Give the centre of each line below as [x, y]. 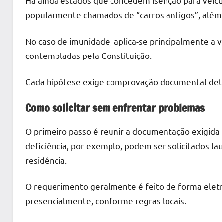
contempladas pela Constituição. [88, 55]
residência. [46, 160]
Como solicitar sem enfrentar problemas [115, 108]
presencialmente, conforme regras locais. [106, 200]
